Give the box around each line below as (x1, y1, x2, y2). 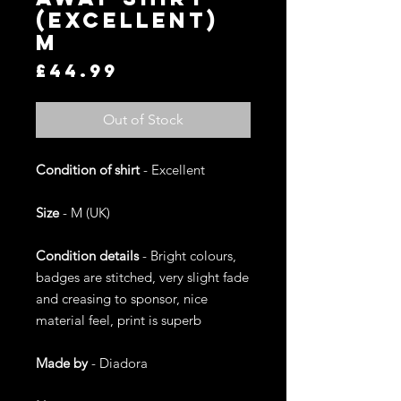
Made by (36, 354, 88, 371)
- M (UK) (59, 204, 110, 221)
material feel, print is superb (36, 311, 201, 328)
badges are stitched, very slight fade (36, 269, 249, 286)
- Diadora (88, 354, 148, 371)
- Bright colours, (139, 247, 236, 264)
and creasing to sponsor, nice (36, 290, 208, 307)
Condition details (36, 247, 139, 264)
